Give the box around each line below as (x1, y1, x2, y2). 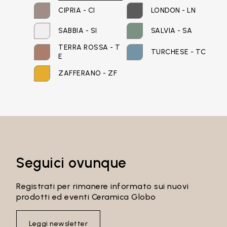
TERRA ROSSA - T (58, 43, 121, 52)
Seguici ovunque (16, 154, 127, 171)
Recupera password (19, 133, 105, 145)
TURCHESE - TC (150, 48, 206, 56)
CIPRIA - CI (58, 6, 95, 15)
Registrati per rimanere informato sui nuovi (16, 181, 189, 191)
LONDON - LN (150, 6, 196, 15)
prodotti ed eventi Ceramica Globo (16, 192, 156, 202)
